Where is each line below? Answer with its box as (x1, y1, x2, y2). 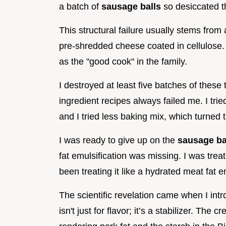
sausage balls (101, 1, 161, 12)
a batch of (59, 1, 101, 12)
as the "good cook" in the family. (59, 56, 187, 67)
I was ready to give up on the (59, 135, 178, 145)
